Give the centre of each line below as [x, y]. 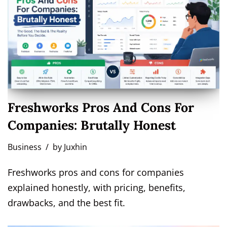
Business [25, 147]
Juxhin [75, 147]
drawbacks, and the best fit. [66, 202]
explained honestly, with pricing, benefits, [97, 187]
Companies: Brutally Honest [92, 125]
